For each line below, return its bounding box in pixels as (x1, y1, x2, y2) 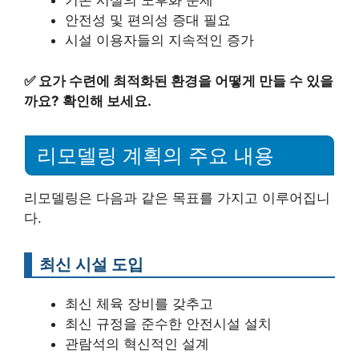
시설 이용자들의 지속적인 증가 (65, 32, 254, 49)
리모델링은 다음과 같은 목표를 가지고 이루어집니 (24, 189, 330, 206)
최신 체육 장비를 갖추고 (65, 295, 213, 312)
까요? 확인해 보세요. (24, 92, 151, 109)
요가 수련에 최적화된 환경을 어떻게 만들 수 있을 (38, 72, 333, 89)
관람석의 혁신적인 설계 (65, 335, 209, 352)
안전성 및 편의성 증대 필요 (65, 12, 231, 29)
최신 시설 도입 (39, 253, 143, 274)
